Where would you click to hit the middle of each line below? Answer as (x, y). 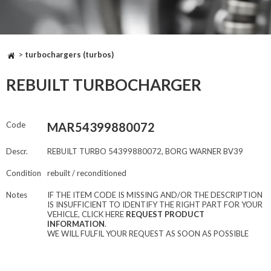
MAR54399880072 (101, 127)
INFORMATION (76, 224)
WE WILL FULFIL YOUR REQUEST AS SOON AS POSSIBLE (148, 234)
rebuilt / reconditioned (87, 173)
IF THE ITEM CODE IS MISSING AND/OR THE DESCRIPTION (155, 195)
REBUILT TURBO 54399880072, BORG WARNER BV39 (145, 152)
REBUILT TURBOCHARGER (104, 85)
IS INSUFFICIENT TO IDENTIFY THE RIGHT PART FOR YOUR (155, 205)
